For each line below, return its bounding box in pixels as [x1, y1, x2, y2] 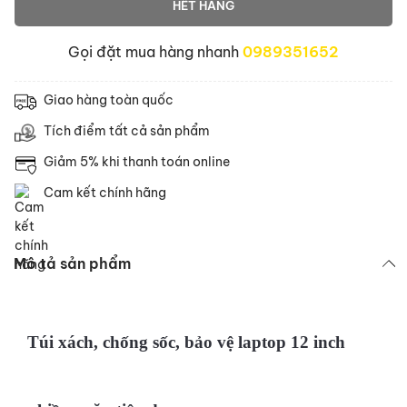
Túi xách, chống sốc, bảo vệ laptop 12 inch [27, 333, 345, 352]
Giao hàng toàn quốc [44, 92, 174, 108]
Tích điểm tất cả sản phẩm [44, 123, 210, 139]
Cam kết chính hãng [44, 184, 166, 201]
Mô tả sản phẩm [14, 254, 131, 273]
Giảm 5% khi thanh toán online [44, 154, 230, 170]
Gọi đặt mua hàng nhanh [68, 43, 243, 61]
